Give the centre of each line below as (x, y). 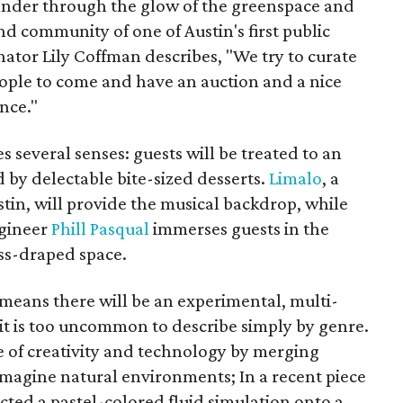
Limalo (296, 178)
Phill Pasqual (100, 228)
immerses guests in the (239, 228)
